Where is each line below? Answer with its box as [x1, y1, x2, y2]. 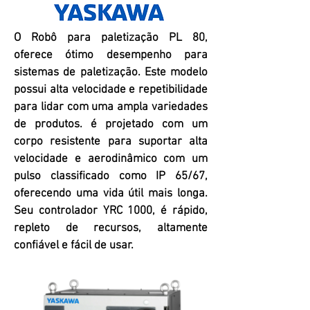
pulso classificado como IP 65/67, [14, 170, 208, 183]
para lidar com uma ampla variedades [14, 100, 208, 114]
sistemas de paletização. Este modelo [14, 66, 208, 80]
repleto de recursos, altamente [14, 221, 208, 235]
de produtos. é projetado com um [14, 118, 208, 131]
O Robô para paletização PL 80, [14, 31, 208, 45]
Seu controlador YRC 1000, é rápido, [14, 204, 208, 218]
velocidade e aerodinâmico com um [14, 152, 208, 166]
